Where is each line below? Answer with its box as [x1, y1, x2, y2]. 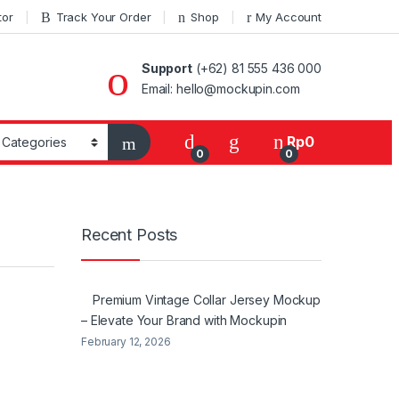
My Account [256, 9, 322, 24]
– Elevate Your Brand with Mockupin [81, 312, 288, 328]
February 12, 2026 [81, 334, 171, 348]
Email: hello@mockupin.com [141, 80, 300, 96]
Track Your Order [55, 9, 151, 24]
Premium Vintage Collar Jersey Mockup [93, 291, 321, 307]
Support [141, 60, 192, 76]
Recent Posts [81, 225, 178, 245]
